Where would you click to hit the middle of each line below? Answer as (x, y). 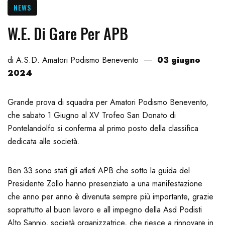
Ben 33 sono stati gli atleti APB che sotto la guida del (99, 171)
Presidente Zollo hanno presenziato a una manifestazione (105, 184)
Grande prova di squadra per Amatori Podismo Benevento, (108, 102)
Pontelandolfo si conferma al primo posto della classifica (103, 129)
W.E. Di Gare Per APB (68, 34)
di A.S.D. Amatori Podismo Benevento (73, 60)
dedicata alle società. (44, 142)
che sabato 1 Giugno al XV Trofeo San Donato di (92, 116)
